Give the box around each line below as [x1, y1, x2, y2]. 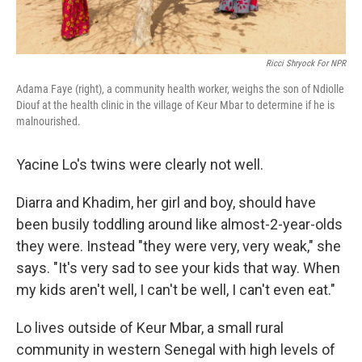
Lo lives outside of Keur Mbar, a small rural [16, 318, 284, 336]
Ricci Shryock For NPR [266, 57, 346, 69]
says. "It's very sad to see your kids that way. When [16, 259, 340, 276]
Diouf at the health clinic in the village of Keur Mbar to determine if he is [16, 98, 335, 112]
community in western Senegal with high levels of [16, 340, 335, 358]
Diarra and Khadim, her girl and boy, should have [16, 193, 316, 211]
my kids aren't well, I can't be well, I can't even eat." [16, 280, 335, 298]
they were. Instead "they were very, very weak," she [16, 237, 341, 255]
